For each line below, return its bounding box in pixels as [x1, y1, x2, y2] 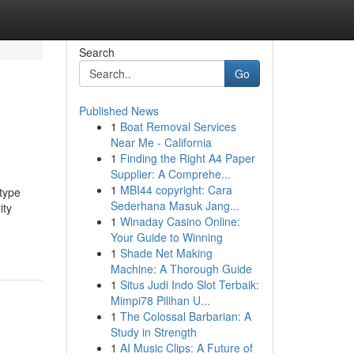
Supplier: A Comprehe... [110, 166, 231, 182]
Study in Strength [110, 324, 197, 340]
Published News [78, 103, 159, 119]
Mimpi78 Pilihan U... [110, 292, 210, 308]
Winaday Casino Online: [119, 213, 240, 229]
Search [78, 44, 115, 60]
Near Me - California [110, 134, 212, 150]
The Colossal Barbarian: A [119, 308, 251, 324]
